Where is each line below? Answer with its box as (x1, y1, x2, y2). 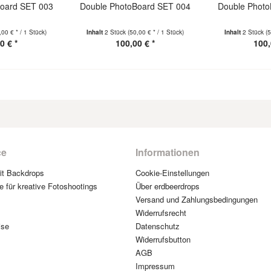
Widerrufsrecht (135, 207, 186, 218)
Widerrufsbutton (135, 233, 191, 245)
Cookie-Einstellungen (135, 167, 209, 178)
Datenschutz (135, 220, 180, 232)
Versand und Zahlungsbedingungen (135, 194, 258, 205)
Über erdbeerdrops (135, 180, 200, 192)
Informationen (135, 145, 200, 159)
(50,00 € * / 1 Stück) (128, 28, 184, 36)
